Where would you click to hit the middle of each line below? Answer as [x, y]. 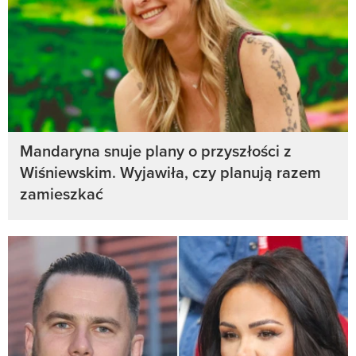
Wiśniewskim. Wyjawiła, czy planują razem [170, 172]
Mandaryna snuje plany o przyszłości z [156, 151]
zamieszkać [62, 194]
